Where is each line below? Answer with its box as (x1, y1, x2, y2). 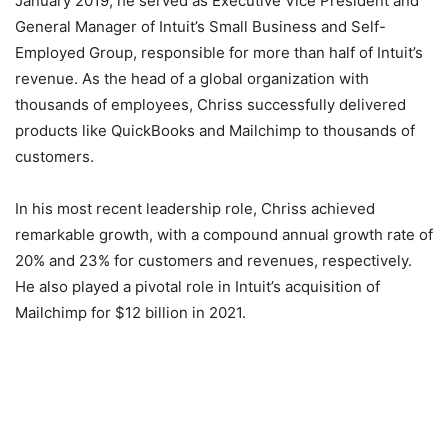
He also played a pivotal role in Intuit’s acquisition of (15, 276, 380, 296)
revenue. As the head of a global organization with (15, 68, 369, 88)
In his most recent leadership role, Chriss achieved (15, 198, 375, 218)
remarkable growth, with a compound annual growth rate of (15, 224, 433, 244)
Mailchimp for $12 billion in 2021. (15, 302, 246, 322)
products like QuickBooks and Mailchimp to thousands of (15, 120, 415, 140)
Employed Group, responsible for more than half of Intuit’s (15, 42, 423, 62)
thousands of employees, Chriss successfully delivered (15, 94, 406, 114)
